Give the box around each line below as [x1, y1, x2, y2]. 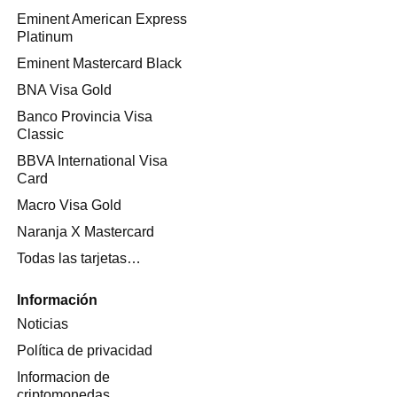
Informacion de [16, 370, 110, 385]
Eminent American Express [16, 12, 187, 27]
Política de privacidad [16, 343, 152, 359]
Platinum [16, 29, 73, 45]
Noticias [16, 316, 68, 332]
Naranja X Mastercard [16, 224, 154, 240]
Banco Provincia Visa [16, 109, 152, 125]
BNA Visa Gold [16, 82, 112, 98]
